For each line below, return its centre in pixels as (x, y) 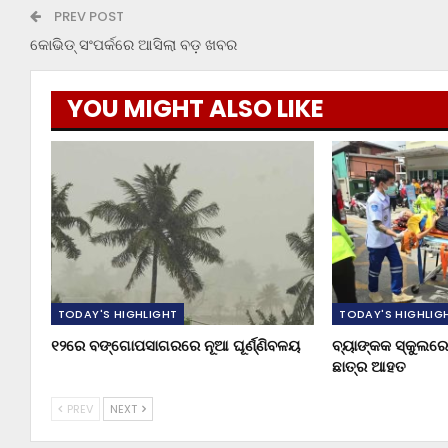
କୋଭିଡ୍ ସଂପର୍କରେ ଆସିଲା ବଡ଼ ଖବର (133, 44)
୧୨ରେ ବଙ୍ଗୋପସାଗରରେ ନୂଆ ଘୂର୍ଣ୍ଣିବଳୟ (175, 346)
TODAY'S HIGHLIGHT (117, 314)
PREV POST (87, 16)
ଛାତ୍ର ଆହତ (369, 367)
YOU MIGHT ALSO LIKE (195, 108)
